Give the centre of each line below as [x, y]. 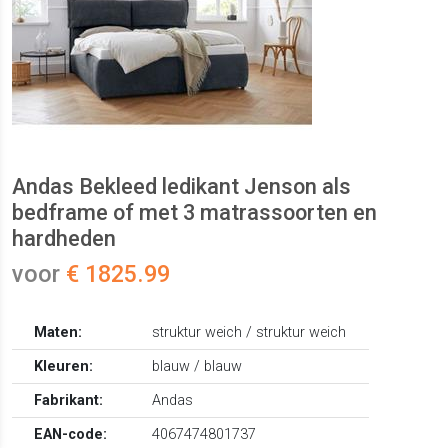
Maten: [58, 333]
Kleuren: [64, 367]
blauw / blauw [197, 367]
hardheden [64, 239]
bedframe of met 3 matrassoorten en [194, 213]
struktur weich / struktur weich [249, 333]
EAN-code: [71, 435]
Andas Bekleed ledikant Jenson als [181, 187]
